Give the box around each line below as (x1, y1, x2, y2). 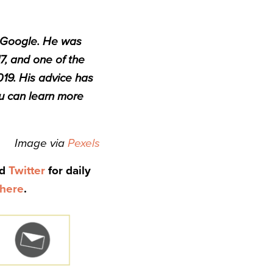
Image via (15, 136, 65, 151)
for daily (45, 164, 91, 177)
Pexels (68, 136, 100, 151)
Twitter (9, 164, 45, 177)
